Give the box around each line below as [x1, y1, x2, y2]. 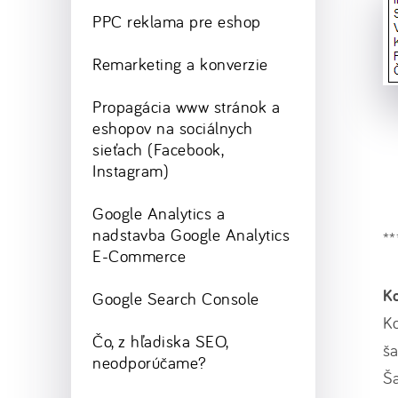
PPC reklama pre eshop [92, 11, 261, 32]
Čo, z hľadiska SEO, [92, 330, 229, 352]
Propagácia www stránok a [92, 96, 281, 117]
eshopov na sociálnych [92, 117, 253, 139]
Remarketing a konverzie [92, 53, 268, 75]
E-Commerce [92, 245, 187, 267]
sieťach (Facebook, [92, 139, 225, 160]
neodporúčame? [92, 352, 207, 373]
